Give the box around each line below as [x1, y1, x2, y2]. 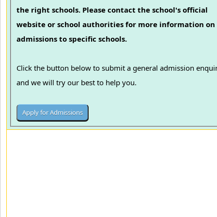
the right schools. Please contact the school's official [16, 5, 208, 15]
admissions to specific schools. [16, 34, 127, 44]
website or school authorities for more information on [16, 19, 216, 30]
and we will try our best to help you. [16, 77, 139, 88]
